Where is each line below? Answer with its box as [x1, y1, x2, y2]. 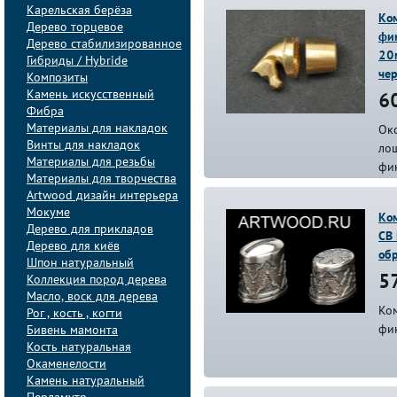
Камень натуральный [27, 376, 144, 387]
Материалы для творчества [27, 174, 176, 185]
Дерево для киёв [27, 241, 120, 253]
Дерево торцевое [27, 22, 123, 34]
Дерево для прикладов [27, 224, 153, 236]
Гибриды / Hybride [27, 56, 128, 67]
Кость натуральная [27, 342, 131, 354]
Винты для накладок [27, 140, 140, 152]
